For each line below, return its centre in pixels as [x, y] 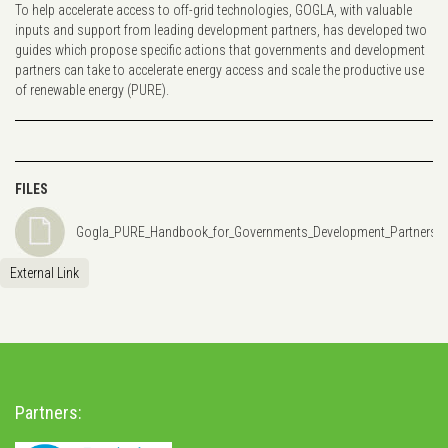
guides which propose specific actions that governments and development [220, 50]
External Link [44, 273]
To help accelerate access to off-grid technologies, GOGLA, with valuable [213, 10]
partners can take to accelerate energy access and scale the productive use [219, 70]
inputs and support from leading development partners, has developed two [221, 30]
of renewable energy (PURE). [92, 90]
